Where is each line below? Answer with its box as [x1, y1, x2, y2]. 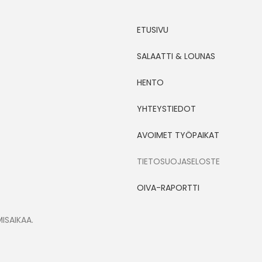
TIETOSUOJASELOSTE [137, 156, 220, 167]
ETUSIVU [137, 24, 168, 36]
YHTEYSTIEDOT [137, 103, 196, 115]
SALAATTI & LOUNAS [137, 50, 215, 62]
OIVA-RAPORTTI [137, 182, 199, 194]
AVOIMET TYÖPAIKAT [137, 129, 219, 141]
